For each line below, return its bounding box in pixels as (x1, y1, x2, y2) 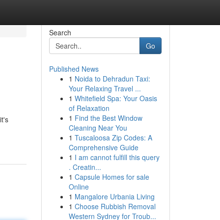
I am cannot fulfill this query (74, 152, 160, 162)
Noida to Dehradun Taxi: (74, 74, 150, 83)
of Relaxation (68, 103, 110, 113)
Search (49, 27, 71, 37)
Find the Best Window (74, 113, 142, 123)
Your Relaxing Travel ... (68, 83, 141, 93)
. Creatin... (68, 162, 101, 172)
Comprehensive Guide (68, 142, 138, 152)
